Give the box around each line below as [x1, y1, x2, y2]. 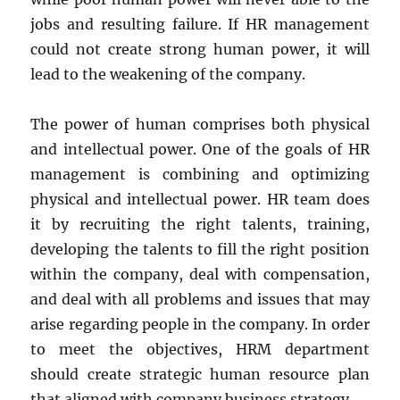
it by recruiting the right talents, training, [30, 214, 370, 233]
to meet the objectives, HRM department [30, 339, 370, 358]
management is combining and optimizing [30, 164, 370, 183]
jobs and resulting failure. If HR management [30, 14, 370, 33]
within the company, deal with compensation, [30, 264, 370, 283]
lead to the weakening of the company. [30, 64, 306, 83]
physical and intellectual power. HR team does [30, 189, 370, 208]
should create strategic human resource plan [30, 364, 370, 383]
